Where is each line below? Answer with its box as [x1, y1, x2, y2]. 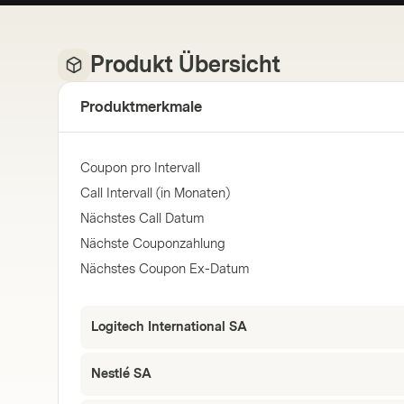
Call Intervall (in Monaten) [80, 186, 230, 201]
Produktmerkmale [80, 97, 202, 115]
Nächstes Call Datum [80, 211, 204, 226]
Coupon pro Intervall [80, 161, 200, 176]
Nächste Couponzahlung [80, 236, 225, 252]
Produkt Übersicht [90, 51, 280, 78]
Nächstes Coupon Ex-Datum [80, 262, 249, 277]
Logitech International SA [91, 319, 247, 335]
